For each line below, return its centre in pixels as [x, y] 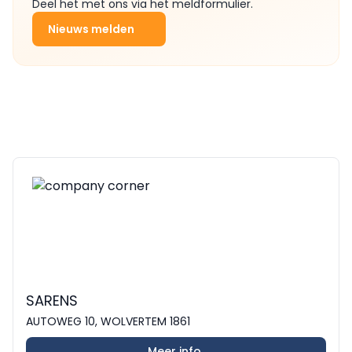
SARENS [52, 300]
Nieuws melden [91, 29]
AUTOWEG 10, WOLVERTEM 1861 [108, 321]
